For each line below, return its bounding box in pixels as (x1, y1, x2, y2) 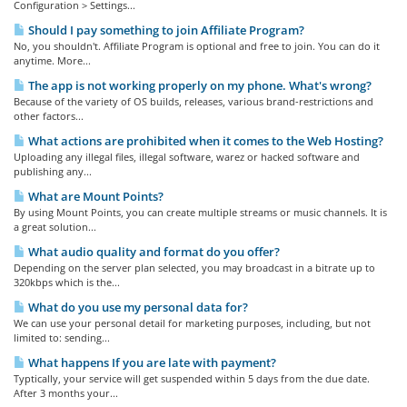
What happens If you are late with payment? (25, 354, 276, 371)
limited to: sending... (14, 331, 110, 344)
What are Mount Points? (25, 188, 164, 204)
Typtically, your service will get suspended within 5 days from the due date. (14, 372, 370, 385)
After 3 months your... (14, 386, 118, 400)
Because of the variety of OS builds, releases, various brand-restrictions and (14, 94, 373, 108)
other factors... (14, 109, 84, 123)
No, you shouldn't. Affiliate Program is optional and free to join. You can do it (14, 39, 380, 53)
